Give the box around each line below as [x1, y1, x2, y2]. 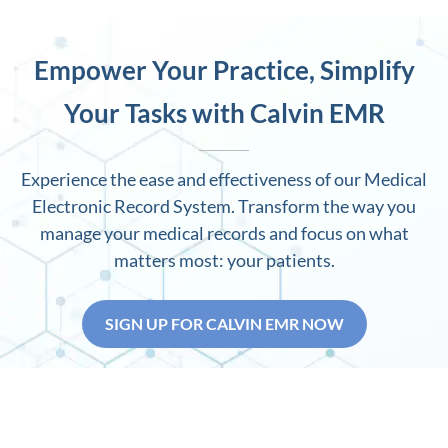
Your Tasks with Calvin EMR [63, 96, 385, 129]
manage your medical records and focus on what [39, 222, 409, 245]
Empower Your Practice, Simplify [33, 53, 415, 86]
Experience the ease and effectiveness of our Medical [21, 168, 427, 191]
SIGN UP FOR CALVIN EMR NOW [104, 314, 344, 334]
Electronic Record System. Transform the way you [32, 195, 416, 218]
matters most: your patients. [113, 249, 335, 272]
